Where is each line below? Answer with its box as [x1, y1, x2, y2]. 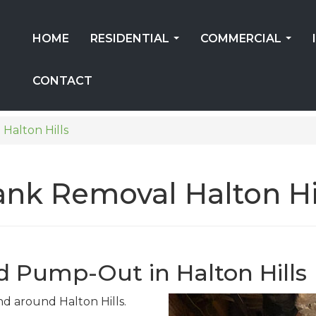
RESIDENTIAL [90, 32, 169, 45]
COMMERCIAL [200, 32, 281, 45]
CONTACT [32, 74, 92, 87]
